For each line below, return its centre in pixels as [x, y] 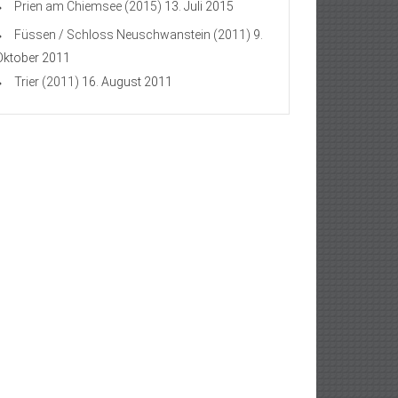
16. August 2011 [127, 82]
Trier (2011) [47, 82]
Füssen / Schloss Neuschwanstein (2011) [132, 35]
